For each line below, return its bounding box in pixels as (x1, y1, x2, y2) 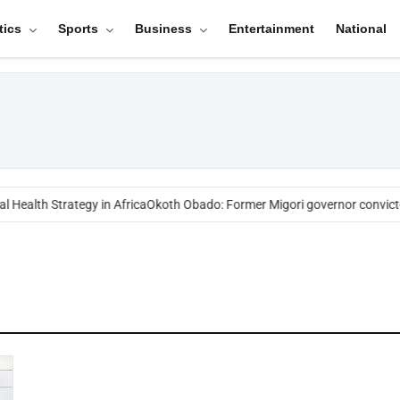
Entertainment (228, 21, 314, 36)
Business (134, 21, 196, 36)
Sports (57, 21, 102, 36)
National (335, 21, 387, 36)
